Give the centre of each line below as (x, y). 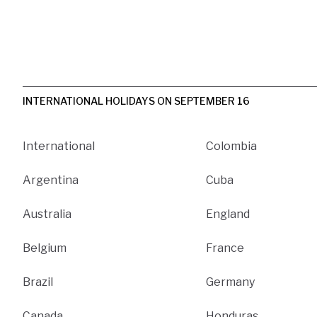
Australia (47, 214)
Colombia (232, 146)
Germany (231, 282)
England (228, 214)
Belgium (45, 248)
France (225, 248)
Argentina (51, 180)
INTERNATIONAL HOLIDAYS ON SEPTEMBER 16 (136, 100)
